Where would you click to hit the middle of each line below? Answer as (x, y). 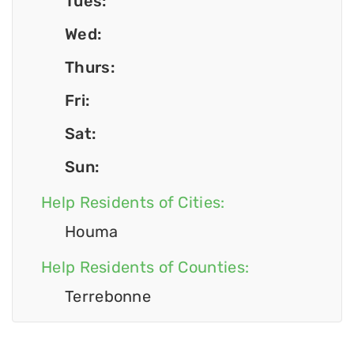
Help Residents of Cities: (133, 202)
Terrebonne (108, 296)
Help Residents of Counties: (145, 267)
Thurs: (90, 67)
